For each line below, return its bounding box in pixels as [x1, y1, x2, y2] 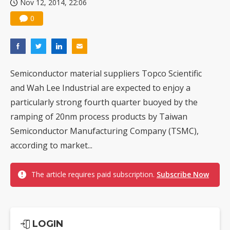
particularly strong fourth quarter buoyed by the [10, 97, 198, 108]
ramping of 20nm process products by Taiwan [10, 111, 187, 123]
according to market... [10, 140, 92, 151]
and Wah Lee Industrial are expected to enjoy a [10, 82, 190, 94]
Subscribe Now [157, 169, 209, 180]
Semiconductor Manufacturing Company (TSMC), [10, 125, 199, 137]
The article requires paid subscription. [31, 169, 157, 180]
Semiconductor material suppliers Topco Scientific [10, 68, 202, 80]
